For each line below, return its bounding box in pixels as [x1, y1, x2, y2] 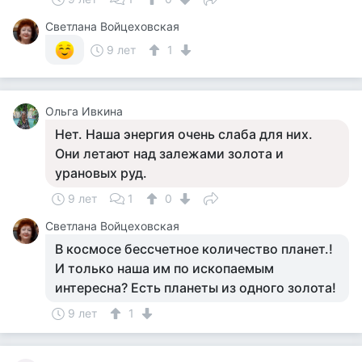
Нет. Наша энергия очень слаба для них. [55, 126, 313, 142]
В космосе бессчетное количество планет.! [55, 241, 333, 257]
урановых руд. [55, 165, 147, 181]
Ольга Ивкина [45, 104, 123, 118]
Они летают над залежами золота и [55, 145, 284, 162]
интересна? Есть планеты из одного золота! [55, 280, 336, 296]
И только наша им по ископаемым [55, 260, 274, 276]
